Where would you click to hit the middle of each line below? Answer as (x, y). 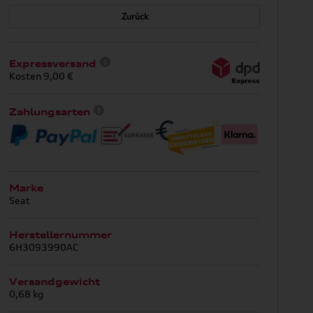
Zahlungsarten (50, 111)
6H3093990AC (44, 247)
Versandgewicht (55, 281)
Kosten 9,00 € (42, 75)
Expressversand (53, 63)
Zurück (134, 16)
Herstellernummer (61, 234)
